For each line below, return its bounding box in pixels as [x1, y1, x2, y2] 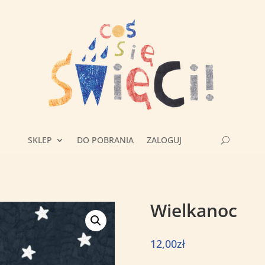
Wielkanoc [150, 198, 237, 223]
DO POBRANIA [76, 134, 134, 146]
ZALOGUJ [146, 134, 182, 146]
